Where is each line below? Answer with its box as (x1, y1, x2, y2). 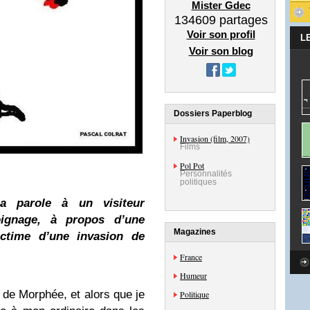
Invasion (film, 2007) (180, 133, 250, 144)
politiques (180, 177, 217, 187)
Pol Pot (180, 160, 204, 171)
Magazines (174, 227, 216, 237)
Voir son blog (188, 45, 253, 57)
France (180, 251, 202, 262)
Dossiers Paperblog (174, 109, 252, 118)
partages (215, 13, 268, 27)
